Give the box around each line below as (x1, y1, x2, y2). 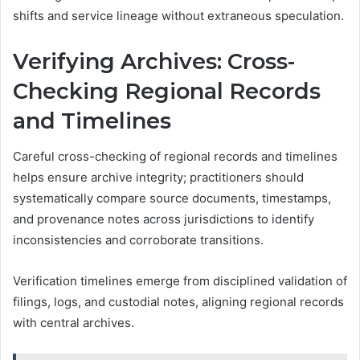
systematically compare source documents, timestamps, (13, 190, 331, 207)
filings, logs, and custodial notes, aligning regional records (13, 294, 344, 310)
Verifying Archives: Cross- (13, 47, 295, 75)
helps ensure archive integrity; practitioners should (13, 170, 304, 186)
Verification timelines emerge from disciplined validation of (13, 273, 347, 289)
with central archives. (13, 315, 134, 331)
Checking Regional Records (13, 77, 321, 104)
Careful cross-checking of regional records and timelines (13, 149, 337, 165)
